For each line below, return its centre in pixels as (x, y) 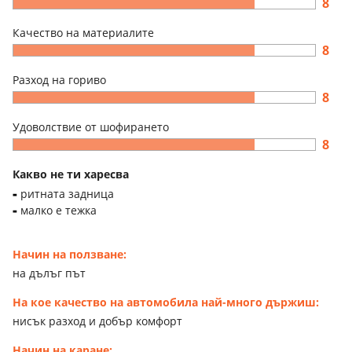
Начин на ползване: (70, 254)
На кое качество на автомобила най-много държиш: (166, 302)
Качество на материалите (83, 32)
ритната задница (67, 193)
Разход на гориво (59, 79)
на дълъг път (49, 273)
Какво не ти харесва (71, 174)
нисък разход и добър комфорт (97, 321)
